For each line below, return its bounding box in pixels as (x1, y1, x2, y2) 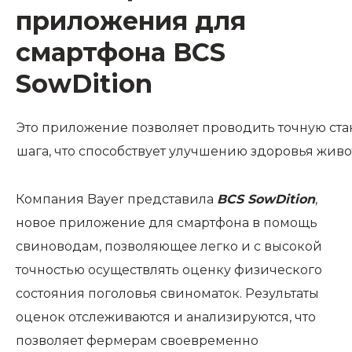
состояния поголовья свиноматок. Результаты (16, 286, 319, 301)
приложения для (16, 5, 246, 36)
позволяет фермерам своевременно (16, 333, 258, 348)
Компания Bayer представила (16, 192, 217, 207)
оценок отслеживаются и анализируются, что (16, 310, 316, 324)
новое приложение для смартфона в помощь (16, 215, 317, 230)
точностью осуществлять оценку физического (16, 262, 322, 277)
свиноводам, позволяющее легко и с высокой (16, 239, 322, 254)
